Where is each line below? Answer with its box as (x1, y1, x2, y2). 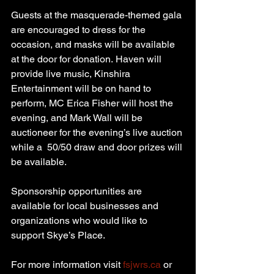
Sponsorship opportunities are (11, 185, 144, 197)
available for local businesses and (11, 199, 161, 212)
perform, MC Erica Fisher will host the (11, 97, 176, 109)
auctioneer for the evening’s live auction (11, 126, 185, 138)
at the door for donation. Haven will (11, 53, 164, 65)
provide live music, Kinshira (11, 67, 133, 80)
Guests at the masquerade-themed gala (11, 9, 184, 21)
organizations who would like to (11, 214, 150, 226)
